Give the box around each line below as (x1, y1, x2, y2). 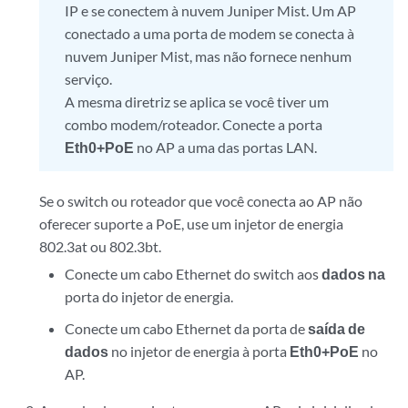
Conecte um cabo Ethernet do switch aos (64, 265, 321, 282)
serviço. (65, 70, 113, 87)
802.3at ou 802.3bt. (39, 238, 162, 255)
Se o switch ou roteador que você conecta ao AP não (39, 192, 363, 209)
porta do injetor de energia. (64, 288, 233, 305)
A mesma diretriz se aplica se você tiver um (65, 93, 330, 110)
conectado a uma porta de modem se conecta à (65, 25, 355, 42)
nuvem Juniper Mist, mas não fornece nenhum (65, 47, 352, 65)
